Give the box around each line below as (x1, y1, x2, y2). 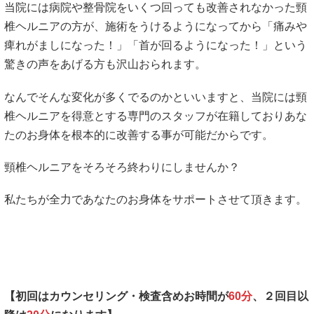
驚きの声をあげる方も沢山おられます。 (4, 58, 206, 71)
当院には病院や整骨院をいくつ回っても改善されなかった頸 (4, 1, 307, 14)
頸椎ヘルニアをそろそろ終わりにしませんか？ (4, 161, 240, 173)
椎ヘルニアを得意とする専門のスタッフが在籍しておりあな (4, 109, 307, 122)
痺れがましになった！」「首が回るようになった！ (4, 39, 262, 52)
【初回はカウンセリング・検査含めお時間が (4, 290, 228, 303)
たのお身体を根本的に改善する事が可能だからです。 (4, 128, 273, 141)
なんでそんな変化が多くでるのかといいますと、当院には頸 (4, 90, 307, 103)
